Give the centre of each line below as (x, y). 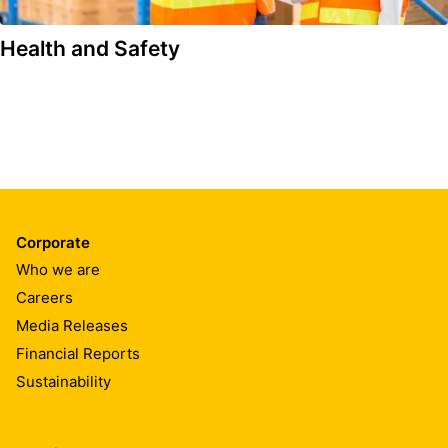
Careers (44, 298)
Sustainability (63, 382)
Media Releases (72, 326)
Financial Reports (78, 354)
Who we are (58, 270)
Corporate (53, 242)
